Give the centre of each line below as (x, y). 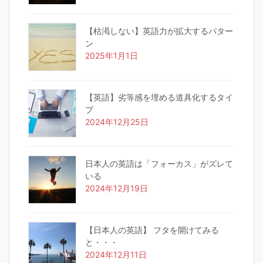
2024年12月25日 (117, 122)
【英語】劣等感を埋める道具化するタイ (159, 97)
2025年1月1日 (112, 55)
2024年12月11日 (116, 254)
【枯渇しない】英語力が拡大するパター (159, 31)
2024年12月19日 (117, 188)
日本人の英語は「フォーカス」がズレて (159, 163)
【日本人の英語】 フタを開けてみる (152, 230)
